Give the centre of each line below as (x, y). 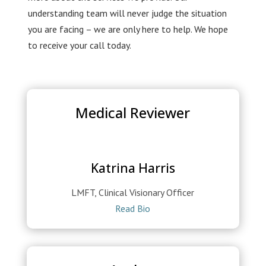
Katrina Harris (133, 168)
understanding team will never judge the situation (127, 13)
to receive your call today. (79, 45)
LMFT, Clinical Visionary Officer (133, 193)
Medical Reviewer (133, 113)
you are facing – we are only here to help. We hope (128, 29)
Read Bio (133, 209)
